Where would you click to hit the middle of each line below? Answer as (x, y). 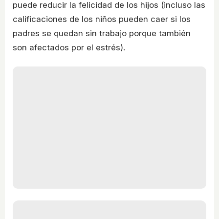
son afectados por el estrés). (69, 47)
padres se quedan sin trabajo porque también (102, 33)
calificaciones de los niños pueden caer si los (102, 19)
